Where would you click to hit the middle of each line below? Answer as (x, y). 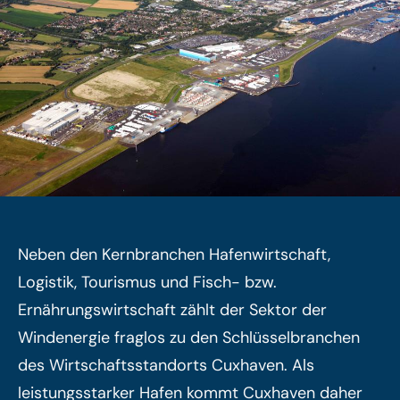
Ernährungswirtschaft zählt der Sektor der (172, 309)
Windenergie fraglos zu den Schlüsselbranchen (189, 337)
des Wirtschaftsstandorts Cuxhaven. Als (166, 365)
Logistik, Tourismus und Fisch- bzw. (147, 282)
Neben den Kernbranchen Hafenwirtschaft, (174, 254)
